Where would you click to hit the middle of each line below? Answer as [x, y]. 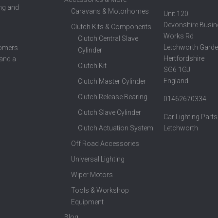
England [176, 81]
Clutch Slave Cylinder [110, 113]
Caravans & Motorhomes [110, 11]
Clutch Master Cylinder [112, 82]
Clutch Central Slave [108, 39]
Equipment [88, 202]
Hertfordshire [184, 59]
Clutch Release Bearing [113, 97]
